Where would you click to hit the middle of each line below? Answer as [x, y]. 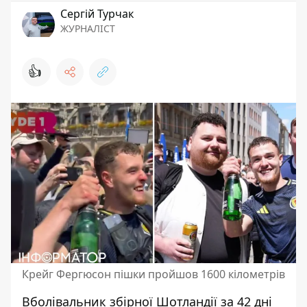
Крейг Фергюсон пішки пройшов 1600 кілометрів [153, 274]
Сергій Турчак [97, 14]
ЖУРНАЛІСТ [88, 28]
